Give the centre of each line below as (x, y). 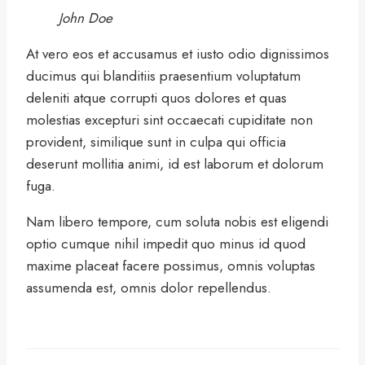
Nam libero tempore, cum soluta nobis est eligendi (177, 222)
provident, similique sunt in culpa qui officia (156, 142)
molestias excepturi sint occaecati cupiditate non (169, 120)
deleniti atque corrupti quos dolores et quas (156, 98)
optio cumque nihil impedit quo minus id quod (166, 244)
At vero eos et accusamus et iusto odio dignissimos (178, 54)
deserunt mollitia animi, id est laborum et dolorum (175, 164)
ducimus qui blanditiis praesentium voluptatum (163, 76)
